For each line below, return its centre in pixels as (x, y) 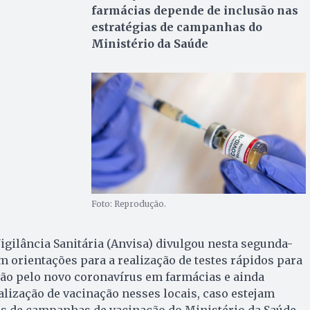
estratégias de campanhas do (176, 27)
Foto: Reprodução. (128, 203)
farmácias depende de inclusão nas (194, 10)
